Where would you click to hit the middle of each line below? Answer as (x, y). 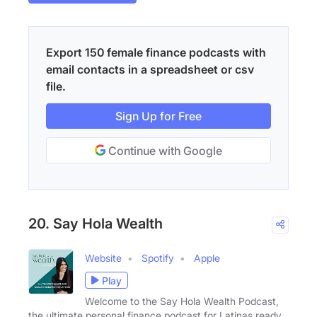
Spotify (158, 258)
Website (103, 258)
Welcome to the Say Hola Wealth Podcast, (182, 301)
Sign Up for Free (158, 116)
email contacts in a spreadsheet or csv (150, 70)
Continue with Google (164, 151)
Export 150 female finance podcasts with (156, 53)
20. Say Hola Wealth (96, 224)
